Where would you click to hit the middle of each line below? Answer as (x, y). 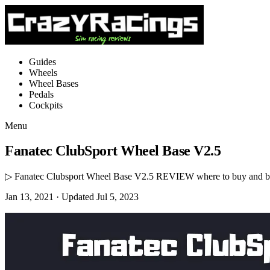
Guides (42, 62)
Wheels (43, 73)
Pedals (41, 94)
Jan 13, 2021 (30, 196)
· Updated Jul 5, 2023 (97, 196)
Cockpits (46, 105)
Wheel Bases (54, 83)
